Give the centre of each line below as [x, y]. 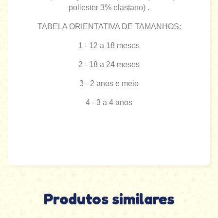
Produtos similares [109, 199]
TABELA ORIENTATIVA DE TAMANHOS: [109, 26]
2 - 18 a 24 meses [109, 64]
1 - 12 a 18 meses [109, 45]
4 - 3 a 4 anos [109, 102]
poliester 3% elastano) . [109, 7]
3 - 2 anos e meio [109, 83]
